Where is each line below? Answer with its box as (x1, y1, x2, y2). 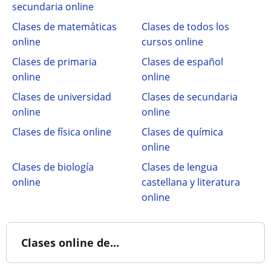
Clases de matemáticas (12, 20, 117, 33)
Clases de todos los (142, 20, 229, 33)
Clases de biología (12, 160, 94, 174)
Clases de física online (12, 125, 111, 139)
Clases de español (142, 55, 223, 68)
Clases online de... (21, 235, 119, 250)
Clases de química (142, 125, 223, 139)
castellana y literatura (142, 175, 240, 189)
